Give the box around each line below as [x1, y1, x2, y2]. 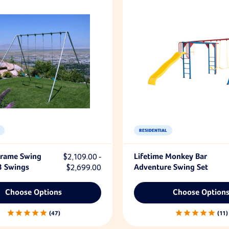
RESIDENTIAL [139, 127, 167, 133]
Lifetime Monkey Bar [133, 152, 207, 161]
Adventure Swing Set [133, 163, 208, 172]
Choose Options [5, 188, 62, 197]
